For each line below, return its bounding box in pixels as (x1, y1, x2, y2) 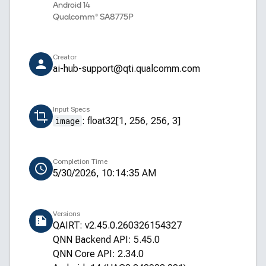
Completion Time (53, 157, 107, 166)
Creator (53, 53, 77, 61)
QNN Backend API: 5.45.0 (53, 234, 160, 245)
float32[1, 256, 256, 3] (87, 115, 180, 126)
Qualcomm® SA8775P (53, 13, 134, 22)
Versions (53, 210, 80, 218)
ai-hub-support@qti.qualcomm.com (53, 63, 200, 74)
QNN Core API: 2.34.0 (53, 248, 144, 259)
